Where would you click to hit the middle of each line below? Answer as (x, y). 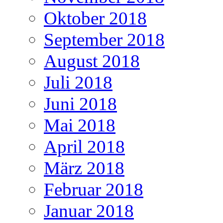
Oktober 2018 (95, 18)
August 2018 (92, 61)
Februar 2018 (94, 189)
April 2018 (84, 146)
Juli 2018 (78, 82)
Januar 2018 (89, 211)
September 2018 (104, 39)
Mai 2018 (80, 125)
